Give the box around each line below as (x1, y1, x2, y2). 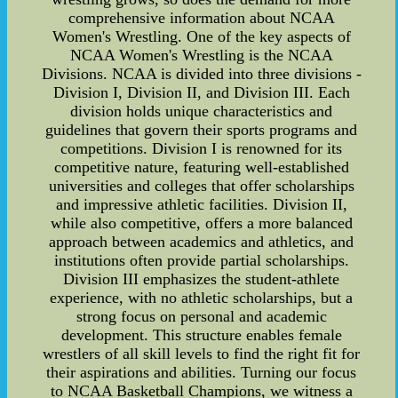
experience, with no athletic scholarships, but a (50, 289, 354, 307)
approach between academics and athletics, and (49, 233, 354, 251)
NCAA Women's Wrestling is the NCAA (69, 46, 333, 65)
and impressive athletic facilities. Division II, (55, 195, 347, 214)
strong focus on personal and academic (76, 307, 327, 326)
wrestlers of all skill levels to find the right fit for (43, 345, 361, 363)
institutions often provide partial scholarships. (53, 251, 349, 270)
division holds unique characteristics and (70, 102, 333, 121)
